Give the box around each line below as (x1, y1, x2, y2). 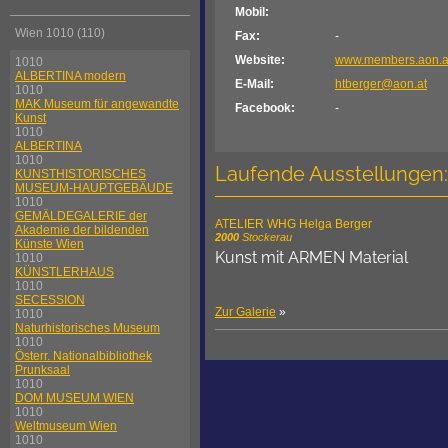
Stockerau (242, 231, 292, 244)
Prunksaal (15, 363, 70, 378)
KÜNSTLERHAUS (15, 265, 114, 280)
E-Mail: (235, 77, 274, 92)
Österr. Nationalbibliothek (15, 349, 152, 364)
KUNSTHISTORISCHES (15, 167, 146, 182)
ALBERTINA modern (15, 69, 126, 84)
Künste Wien (15, 237, 84, 252)
